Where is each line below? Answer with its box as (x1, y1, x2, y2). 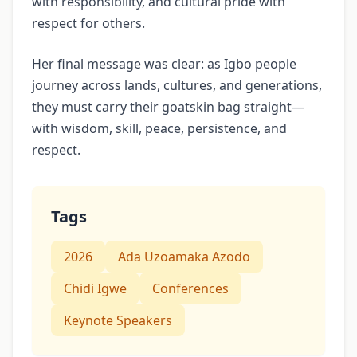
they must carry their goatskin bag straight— (32, 97, 304, 116)
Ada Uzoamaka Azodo (118, 247, 250, 265)
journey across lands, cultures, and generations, (32, 76, 322, 94)
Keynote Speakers (64, 311, 172, 329)
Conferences (152, 279, 229, 297)
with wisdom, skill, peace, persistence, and (32, 119, 287, 137)
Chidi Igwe (64, 279, 127, 297)
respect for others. (32, 14, 145, 32)
